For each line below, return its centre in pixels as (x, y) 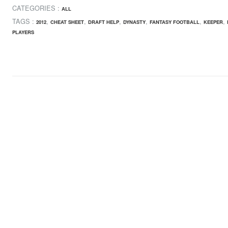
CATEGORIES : (37, 8)
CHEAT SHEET (67, 22)
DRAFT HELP (104, 22)
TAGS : (24, 21)
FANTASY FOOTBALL (175, 22)
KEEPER (213, 22)
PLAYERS (23, 32)
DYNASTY (134, 22)
